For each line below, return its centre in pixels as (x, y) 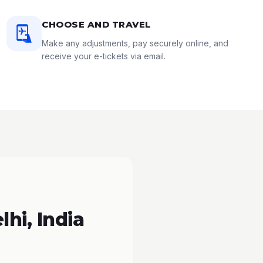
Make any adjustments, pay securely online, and (135, 43)
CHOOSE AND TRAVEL (97, 24)
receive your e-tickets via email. (104, 56)
